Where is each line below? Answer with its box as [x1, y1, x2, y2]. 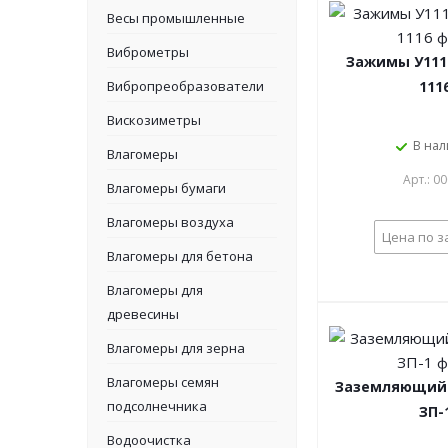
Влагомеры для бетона [107, 247, 253, 265]
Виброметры [107, 43, 189, 61]
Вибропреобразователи [107, 77, 264, 95]
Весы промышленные [107, 9, 245, 27]
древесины [107, 305, 179, 323]
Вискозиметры [107, 111, 201, 129]
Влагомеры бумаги [107, 179, 226, 197]
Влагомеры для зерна [107, 339, 245, 357]
